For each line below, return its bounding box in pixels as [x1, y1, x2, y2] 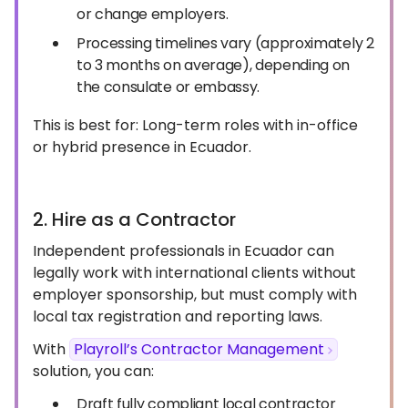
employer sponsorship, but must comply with [33, 284, 357, 305]
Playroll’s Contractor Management [74, 339, 324, 360]
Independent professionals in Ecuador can [33, 240, 334, 261]
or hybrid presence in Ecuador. [33, 137, 251, 158]
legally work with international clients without [33, 262, 356, 283]
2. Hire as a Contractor [33, 207, 236, 232]
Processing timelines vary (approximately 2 [76, 33, 374, 54]
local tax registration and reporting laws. [33, 306, 322, 327]
